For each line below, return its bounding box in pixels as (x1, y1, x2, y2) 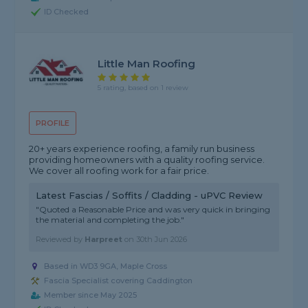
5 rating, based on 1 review (98, 82, 189, 92)
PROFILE (36, 118, 70, 129)
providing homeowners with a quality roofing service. (29, 154, 265, 166)
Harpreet (85, 234, 123, 245)
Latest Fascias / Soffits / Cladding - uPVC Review (36, 190, 263, 201)
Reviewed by (36, 234, 85, 245)
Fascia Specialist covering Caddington (44, 276, 193, 286)
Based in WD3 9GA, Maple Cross (44, 261, 168, 272)
